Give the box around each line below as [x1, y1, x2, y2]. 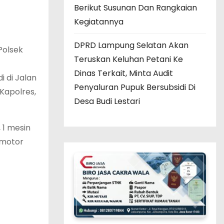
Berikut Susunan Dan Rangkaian [74, 1, 197, 13]
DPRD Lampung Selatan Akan [74, 39, 188, 51]
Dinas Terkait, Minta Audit [74, 67, 173, 79]
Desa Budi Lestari [74, 95, 140, 107]
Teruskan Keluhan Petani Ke [74, 53, 183, 65]
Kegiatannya [74, 15, 123, 27]
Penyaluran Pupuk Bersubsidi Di [74, 81, 195, 93]
